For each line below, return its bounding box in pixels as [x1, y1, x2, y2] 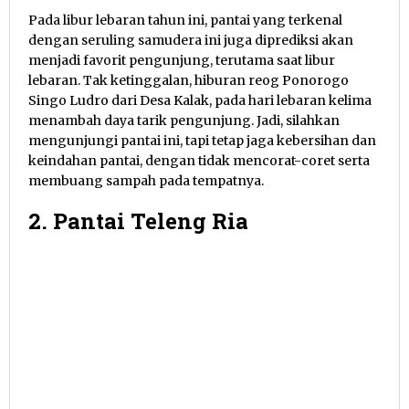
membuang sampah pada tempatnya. [28, 173, 264, 190]
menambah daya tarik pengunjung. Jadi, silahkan [28, 112, 340, 130]
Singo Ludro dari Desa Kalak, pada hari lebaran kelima [28, 92, 372, 110]
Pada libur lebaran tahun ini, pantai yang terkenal [28, 12, 342, 29]
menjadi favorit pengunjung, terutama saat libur [28, 52, 335, 69]
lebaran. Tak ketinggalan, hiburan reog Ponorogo [28, 72, 349, 89]
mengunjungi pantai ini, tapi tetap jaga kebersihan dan [28, 132, 376, 150]
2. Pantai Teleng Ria [28, 206, 248, 236]
